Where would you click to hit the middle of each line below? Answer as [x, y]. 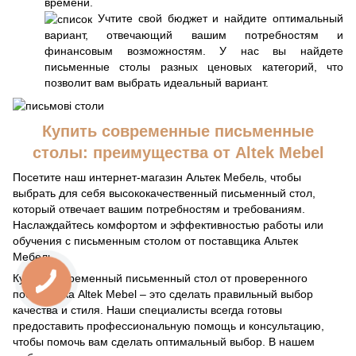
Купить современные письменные [178, 132]
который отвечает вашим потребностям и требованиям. [159, 209]
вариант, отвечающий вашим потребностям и [194, 35]
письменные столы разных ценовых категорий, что [194, 67]
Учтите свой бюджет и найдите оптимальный [218, 19]
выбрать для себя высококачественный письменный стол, [164, 193]
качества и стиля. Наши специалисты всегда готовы [147, 310]
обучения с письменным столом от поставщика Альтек [155, 241]
